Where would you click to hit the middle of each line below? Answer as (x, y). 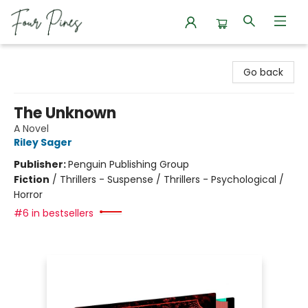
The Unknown (65, 113)
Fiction (32, 179)
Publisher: (41, 164)
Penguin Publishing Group (129, 164)
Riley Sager (43, 142)
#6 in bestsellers (54, 213)
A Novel (31, 129)
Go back (263, 72)
